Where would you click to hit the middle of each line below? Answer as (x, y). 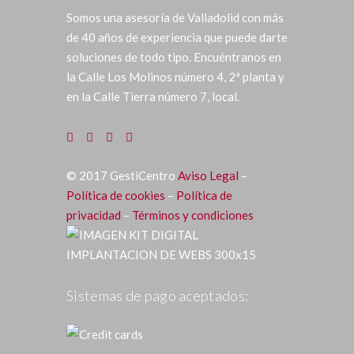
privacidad (94, 215)
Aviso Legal (208, 175)
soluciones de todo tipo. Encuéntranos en (174, 56)
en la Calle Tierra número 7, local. (153, 96)
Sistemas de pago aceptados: (158, 295)
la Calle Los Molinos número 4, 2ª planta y (175, 76)
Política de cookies (116, 195)
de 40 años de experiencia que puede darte (177, 37)
